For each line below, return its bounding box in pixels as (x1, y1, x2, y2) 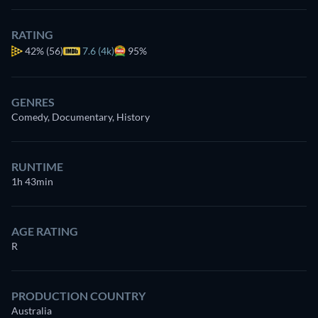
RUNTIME (11, 160, 63, 173)
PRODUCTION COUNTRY (11, 289, 146, 302)
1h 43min (11, 175, 53, 187)
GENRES (11, 95, 55, 109)
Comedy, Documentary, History (11, 111, 150, 123)
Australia (11, 305, 52, 317)
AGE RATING (11, 224, 78, 238)
